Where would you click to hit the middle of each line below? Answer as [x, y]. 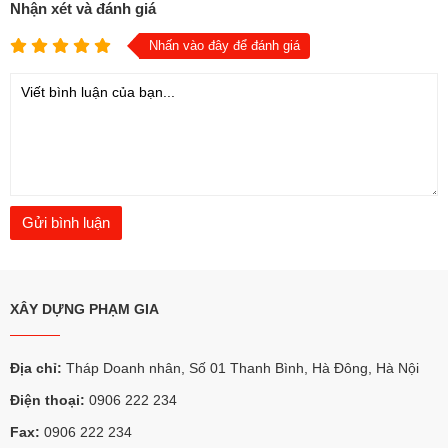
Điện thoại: [47, 400]
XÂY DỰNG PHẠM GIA [84, 309]
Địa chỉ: [36, 368]
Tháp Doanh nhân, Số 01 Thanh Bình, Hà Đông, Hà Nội [240, 368]
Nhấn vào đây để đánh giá [224, 46]
